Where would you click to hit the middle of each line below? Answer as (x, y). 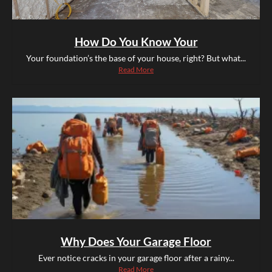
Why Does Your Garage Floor (136, 242)
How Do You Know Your (136, 42)
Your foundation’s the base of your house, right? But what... (136, 58)
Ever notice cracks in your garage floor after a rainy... (136, 258)
